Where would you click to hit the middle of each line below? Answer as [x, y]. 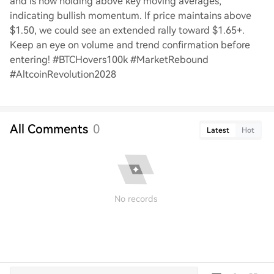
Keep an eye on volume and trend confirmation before [130, 45]
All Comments [49, 129]
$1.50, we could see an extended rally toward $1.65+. [127, 30]
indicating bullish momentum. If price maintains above [131, 16]
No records [136, 199]
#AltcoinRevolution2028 [63, 74]
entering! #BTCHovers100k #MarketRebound [109, 60]
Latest [218, 130]
